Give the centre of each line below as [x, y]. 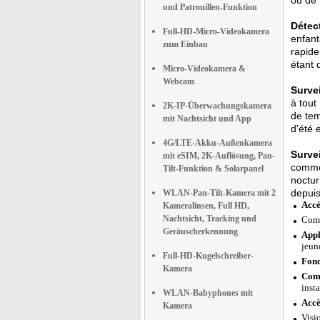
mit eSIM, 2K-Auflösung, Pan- [219, 156]
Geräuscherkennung [200, 231]
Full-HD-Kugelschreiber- [208, 256]
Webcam [179, 81]
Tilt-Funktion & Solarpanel [213, 169]
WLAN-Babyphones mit [208, 293]
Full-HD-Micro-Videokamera [216, 31]
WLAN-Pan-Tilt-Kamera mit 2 [219, 193]
